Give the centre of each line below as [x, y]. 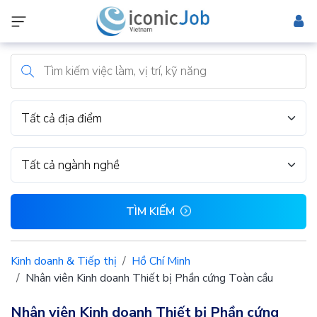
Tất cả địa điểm [62, 118]
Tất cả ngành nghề [70, 165]
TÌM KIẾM [150, 212]
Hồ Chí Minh [161, 261]
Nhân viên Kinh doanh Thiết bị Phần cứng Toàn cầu [149, 278]
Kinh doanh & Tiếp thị [64, 261]
